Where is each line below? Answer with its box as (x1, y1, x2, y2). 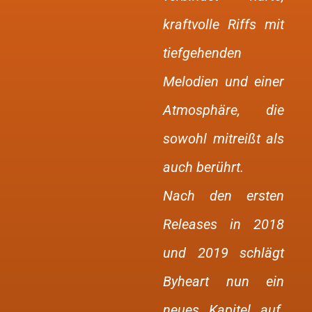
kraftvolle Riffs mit (163, 16, 284, 33)
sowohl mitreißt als (163, 130, 284, 147)
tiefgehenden (163, 45, 242, 61)
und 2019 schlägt (163, 244, 284, 261)
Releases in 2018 (163, 216, 284, 233)
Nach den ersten (163, 187, 284, 204)
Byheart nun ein (163, 273, 284, 290)
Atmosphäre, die (163, 102, 284, 118)
